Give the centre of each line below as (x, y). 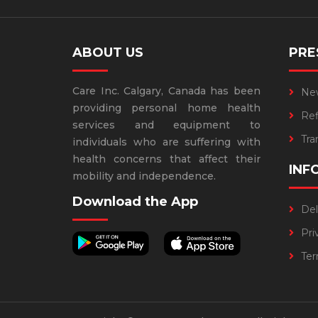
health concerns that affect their (166, 159)
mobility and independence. (144, 176)
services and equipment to (166, 125)
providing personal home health (166, 108)
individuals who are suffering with (166, 142)
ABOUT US (108, 52)
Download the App (135, 201)
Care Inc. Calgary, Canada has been (166, 91)
